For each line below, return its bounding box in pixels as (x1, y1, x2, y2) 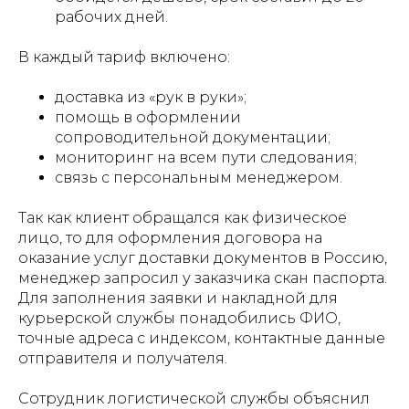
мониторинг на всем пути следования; (55, 148, 357, 166)
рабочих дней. (55, 7, 168, 26)
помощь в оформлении (55, 108, 241, 126)
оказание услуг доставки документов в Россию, (18, 248, 387, 267)
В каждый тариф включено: (18, 47, 230, 66)
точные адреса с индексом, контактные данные (18, 329, 385, 347)
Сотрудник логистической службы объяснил (18, 389, 370, 407)
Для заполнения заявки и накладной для (18, 288, 338, 307)
